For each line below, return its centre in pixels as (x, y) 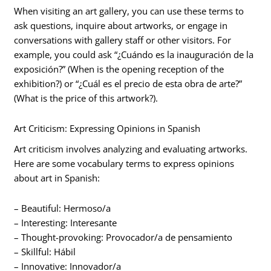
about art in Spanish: (57, 178)
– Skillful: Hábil (45, 251)
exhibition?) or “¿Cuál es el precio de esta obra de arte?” (128, 84)
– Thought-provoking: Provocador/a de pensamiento (123, 237)
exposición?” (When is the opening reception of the (119, 69)
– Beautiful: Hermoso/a (63, 208)
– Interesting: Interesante (66, 222)
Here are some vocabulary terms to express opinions (124, 164)
